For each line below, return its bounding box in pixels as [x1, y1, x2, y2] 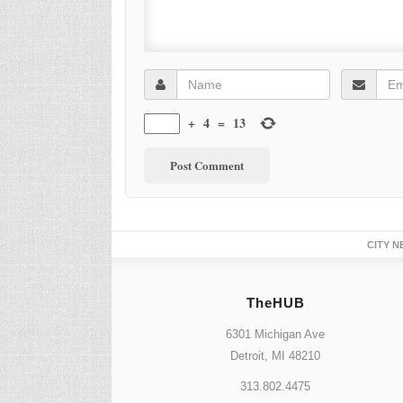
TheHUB [246, 294, 305, 310]
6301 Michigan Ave [226, 327, 326, 341]
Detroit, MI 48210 [230, 348, 321, 363]
